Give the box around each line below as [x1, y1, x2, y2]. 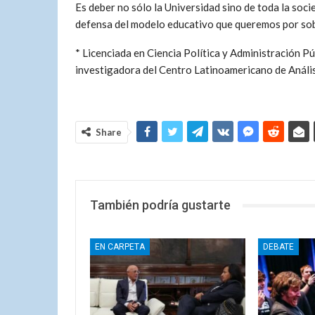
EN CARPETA [95, 241, 145, 252]
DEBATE [262, 241, 294, 252]
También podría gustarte [90, 198, 231, 212]
